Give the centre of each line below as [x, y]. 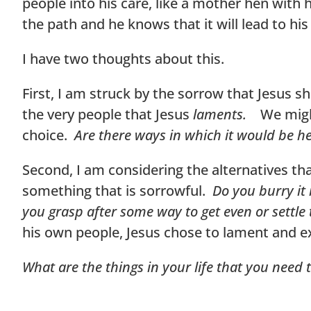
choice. [48, 135]
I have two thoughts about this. [125, 58]
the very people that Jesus [108, 114]
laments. [227, 114]
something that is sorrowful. [117, 190]
